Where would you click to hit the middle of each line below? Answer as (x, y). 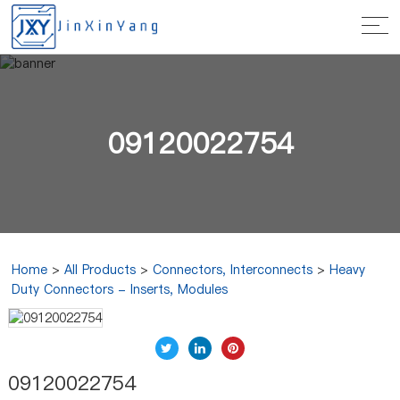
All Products (100, 270)
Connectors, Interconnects (233, 270)
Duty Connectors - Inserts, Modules (120, 289)
